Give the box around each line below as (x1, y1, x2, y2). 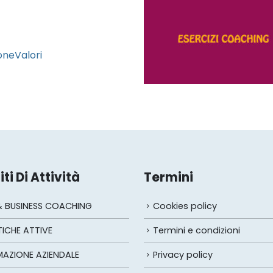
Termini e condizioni (153, 224, 240, 237)
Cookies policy (153, 200, 217, 213)
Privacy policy (153, 249, 213, 261)
